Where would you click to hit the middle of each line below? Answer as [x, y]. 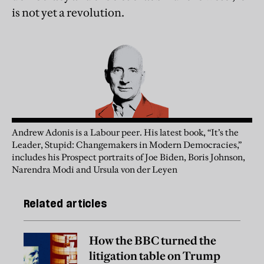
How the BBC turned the [153, 241]
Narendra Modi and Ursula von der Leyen [95, 169]
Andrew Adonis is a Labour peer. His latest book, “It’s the [125, 132]
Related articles [65, 203]
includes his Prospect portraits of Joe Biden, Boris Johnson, [128, 157]
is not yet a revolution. [68, 12]
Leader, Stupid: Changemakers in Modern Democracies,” [127, 144]
